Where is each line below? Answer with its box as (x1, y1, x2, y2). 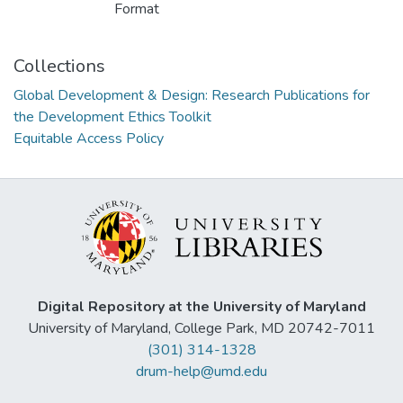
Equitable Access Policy (13, 129, 164, 149)
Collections (13, 54, 105, 79)
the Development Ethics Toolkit (13, 107, 211, 128)
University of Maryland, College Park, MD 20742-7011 (28, 318, 375, 338)
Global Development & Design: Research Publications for (13, 85, 370, 106)
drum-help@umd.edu (136, 362, 267, 381)
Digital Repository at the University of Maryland (37, 297, 366, 317)
